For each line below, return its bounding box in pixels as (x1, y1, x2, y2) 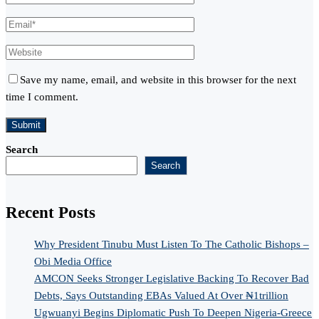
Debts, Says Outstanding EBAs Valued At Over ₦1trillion (34, 289, 288, 301)
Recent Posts (6, 204, 95, 222)
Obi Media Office (34, 255, 112, 267)
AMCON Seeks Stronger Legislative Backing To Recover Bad (34, 272, 309, 284)
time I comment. (6, 91, 78, 103)
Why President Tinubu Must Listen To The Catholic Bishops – (34, 238, 309, 250)
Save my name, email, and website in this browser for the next (20, 74, 296, 86)
